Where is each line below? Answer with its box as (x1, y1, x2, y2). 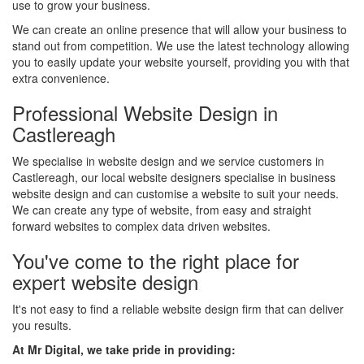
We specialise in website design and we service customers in (12, 153, 324, 169)
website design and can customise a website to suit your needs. (12, 185, 339, 201)
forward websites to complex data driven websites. (12, 218, 271, 234)
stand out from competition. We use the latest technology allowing (12, 37, 349, 54)
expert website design (12, 267, 198, 296)
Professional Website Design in (12, 98, 278, 127)
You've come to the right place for (12, 246, 299, 275)
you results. (12, 317, 71, 333)
